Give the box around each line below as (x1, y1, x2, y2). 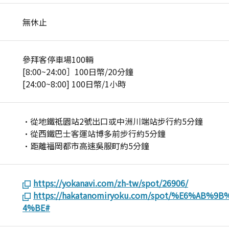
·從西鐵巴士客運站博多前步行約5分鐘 (22, 127, 166, 140)
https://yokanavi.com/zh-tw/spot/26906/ (33, 177, 188, 189)
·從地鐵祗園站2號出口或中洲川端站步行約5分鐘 (22, 115, 203, 127)
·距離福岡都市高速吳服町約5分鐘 (22, 140, 149, 152)
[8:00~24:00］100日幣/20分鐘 (22, 65, 142, 78)
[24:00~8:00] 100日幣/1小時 (22, 78, 126, 90)
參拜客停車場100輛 (22, 53, 102, 65)
